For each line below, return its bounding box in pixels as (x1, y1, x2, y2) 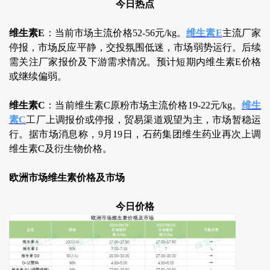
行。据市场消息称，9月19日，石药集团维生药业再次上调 (9, 128, 261, 139)
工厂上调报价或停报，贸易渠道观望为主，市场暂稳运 (26, 114, 262, 125)
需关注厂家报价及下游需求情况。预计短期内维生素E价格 (9, 56, 261, 67)
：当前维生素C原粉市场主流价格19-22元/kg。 (45, 99, 242, 110)
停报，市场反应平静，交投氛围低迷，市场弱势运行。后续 (9, 42, 261, 52)
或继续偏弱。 (9, 71, 67, 81)
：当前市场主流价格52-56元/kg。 (45, 27, 187, 38)
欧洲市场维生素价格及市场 (9, 172, 125, 183)
